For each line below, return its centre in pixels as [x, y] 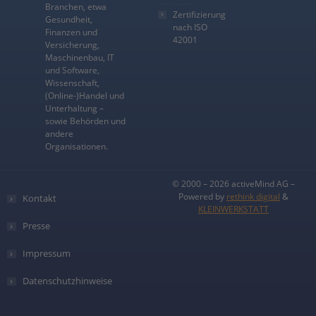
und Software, [72, 71]
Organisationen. [76, 147]
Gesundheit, [68, 20]
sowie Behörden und [85, 121]
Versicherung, [72, 45]
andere [59, 134]
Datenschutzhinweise [68, 281]
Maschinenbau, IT [79, 58]
